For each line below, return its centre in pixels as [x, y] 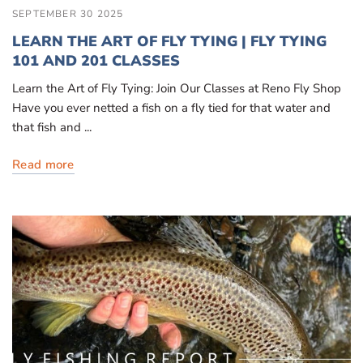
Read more [43, 165]
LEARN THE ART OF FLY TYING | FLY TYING [169, 42]
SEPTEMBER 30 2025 [68, 14]
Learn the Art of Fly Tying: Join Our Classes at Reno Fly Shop [177, 89]
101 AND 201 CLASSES [96, 61]
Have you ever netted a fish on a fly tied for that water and [172, 108]
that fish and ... [52, 128]
